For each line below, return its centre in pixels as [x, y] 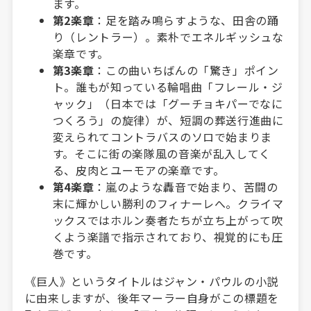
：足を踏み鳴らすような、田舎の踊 [186, 20]
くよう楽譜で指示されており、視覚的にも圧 [168, 236]
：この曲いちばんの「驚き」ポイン [186, 70]
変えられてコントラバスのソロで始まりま [162, 136]
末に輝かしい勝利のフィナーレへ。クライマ [168, 203]
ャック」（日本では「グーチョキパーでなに [168, 103]
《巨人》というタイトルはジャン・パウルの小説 [151, 281]
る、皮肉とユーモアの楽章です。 [138, 170]
